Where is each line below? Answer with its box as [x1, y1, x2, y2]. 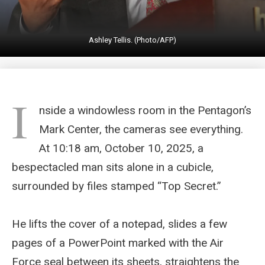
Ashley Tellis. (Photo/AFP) [89, 35, 176, 44]
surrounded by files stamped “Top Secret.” [12, 179, 221, 193]
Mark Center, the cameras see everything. [39, 122, 243, 136]
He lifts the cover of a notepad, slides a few [12, 216, 227, 231]
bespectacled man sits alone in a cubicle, [12, 160, 214, 174]
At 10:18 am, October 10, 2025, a [39, 141, 203, 155]
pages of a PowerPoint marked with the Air [12, 235, 224, 250]
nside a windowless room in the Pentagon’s [39, 103, 251, 117]
